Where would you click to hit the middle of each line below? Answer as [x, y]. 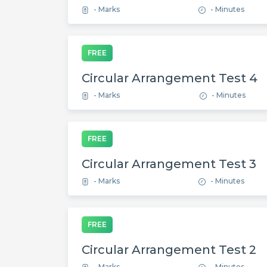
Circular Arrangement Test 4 [170, 78]
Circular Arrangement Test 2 [169, 250]
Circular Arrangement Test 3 [169, 164]
